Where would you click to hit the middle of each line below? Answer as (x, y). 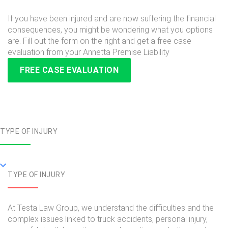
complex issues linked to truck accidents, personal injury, (108, 219)
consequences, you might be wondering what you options (110, 30)
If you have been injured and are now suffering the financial (112, 19)
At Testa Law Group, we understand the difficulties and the (111, 208)
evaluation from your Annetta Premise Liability (89, 52)
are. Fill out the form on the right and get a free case (99, 41)
